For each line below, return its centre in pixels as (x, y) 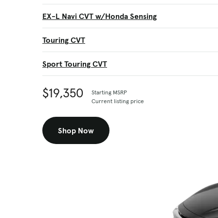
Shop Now (76, 130)
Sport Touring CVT (75, 64)
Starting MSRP (109, 92)
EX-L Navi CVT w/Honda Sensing (100, 16)
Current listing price (118, 101)
